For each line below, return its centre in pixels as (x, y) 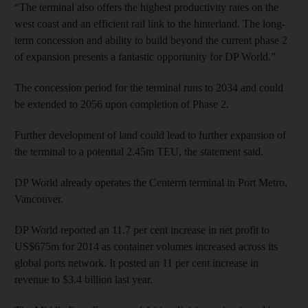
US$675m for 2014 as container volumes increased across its (146, 246)
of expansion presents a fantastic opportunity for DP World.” (145, 57)
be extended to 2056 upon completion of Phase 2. (122, 104)
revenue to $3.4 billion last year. (84, 279)
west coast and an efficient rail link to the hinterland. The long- (150, 24)
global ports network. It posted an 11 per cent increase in (136, 263)
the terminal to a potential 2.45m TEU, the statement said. (139, 152)
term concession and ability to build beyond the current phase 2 (151, 40)
